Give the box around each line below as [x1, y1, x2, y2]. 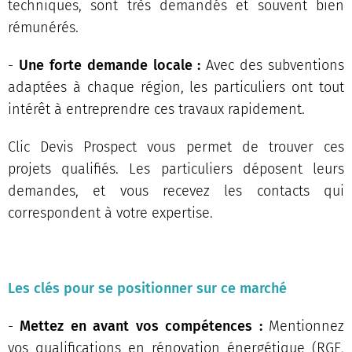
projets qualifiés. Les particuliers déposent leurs [8, 159, 344, 178]
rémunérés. [8, 18, 79, 36]
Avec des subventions [206, 56, 344, 74]
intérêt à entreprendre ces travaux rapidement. [8, 100, 305, 118]
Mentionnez [262, 317, 345, 335]
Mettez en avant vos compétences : [20, 317, 262, 335]
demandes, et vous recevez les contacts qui [8, 181, 344, 200]
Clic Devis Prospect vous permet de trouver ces [8, 137, 344, 156]
